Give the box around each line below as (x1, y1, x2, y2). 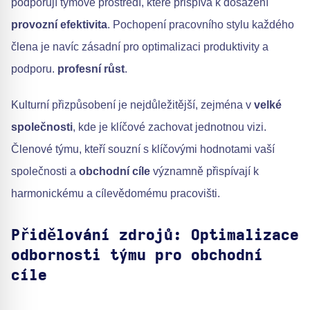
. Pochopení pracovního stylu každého (107, 19, 294, 30)
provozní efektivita (11, 19, 107, 30)
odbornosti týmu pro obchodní (11, 248, 263, 263)
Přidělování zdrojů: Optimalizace (11, 228, 299, 243)
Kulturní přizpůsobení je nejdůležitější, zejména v (11, 99, 254, 111)
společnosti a (11, 165, 79, 177)
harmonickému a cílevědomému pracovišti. (11, 188, 220, 199)
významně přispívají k (150, 165, 259, 177)
